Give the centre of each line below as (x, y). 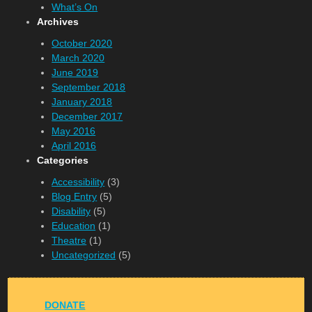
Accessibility (78, 182)
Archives (58, 22)
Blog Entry (75, 196)
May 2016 (74, 131)
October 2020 (82, 43)
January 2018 (82, 102)
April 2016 (74, 146)
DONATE (65, 305)
